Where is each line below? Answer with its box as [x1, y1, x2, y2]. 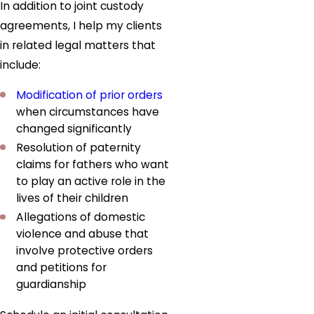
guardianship [16, 277, 87, 292]
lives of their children [16, 191, 129, 206]
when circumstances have [16, 104, 160, 120]
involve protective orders [16, 243, 153, 259]
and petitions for [16, 260, 107, 275]
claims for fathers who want [16, 157, 170, 172]
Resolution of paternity [16, 140, 142, 156]
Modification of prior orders [16, 88, 163, 103]
